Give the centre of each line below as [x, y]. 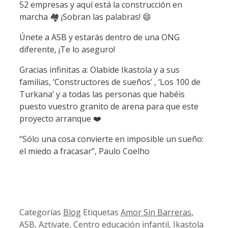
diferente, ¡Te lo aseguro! [68, 50]
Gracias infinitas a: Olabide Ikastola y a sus [99, 70]
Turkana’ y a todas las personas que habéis [102, 94]
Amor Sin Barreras [156, 212]
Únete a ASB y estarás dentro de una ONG [99, 37]
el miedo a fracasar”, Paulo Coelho [84, 151]
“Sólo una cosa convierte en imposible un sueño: [111, 139]
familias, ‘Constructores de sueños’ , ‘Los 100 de [110, 82]
